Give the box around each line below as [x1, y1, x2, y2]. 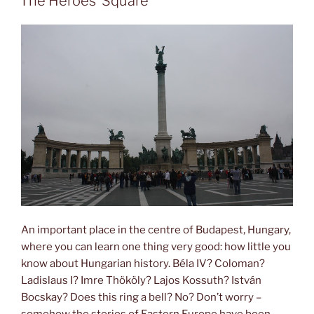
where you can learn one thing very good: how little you [21, 240, 291, 253]
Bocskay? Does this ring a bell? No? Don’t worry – [21, 290, 261, 303]
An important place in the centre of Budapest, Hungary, [21, 223, 291, 236]
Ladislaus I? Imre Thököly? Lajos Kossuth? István [21, 273, 261, 287]
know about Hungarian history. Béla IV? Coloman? [21, 257, 265, 270]
